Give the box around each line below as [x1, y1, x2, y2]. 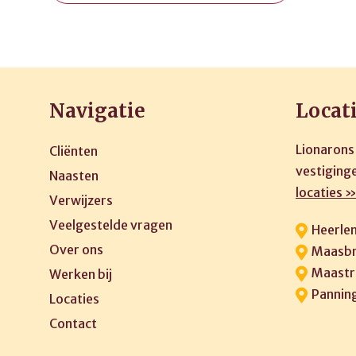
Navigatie [49, 99, 145, 123]
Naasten [49, 168, 99, 184]
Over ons [49, 242, 103, 257]
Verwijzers [49, 192, 113, 208]
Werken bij [49, 266, 112, 282]
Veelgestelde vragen [49, 217, 172, 233]
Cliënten [49, 143, 98, 159]
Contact [49, 315, 97, 331]
